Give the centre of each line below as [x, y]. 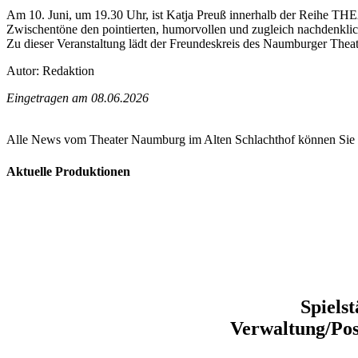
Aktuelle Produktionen [68, 171]
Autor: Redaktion [50, 71]
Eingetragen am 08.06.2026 [78, 98]
